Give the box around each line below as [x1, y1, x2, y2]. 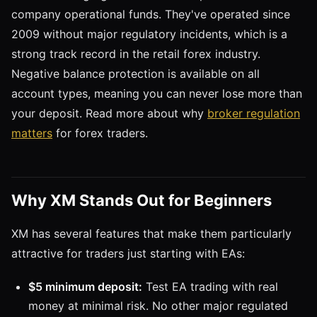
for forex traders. [52, 125, 148, 140]
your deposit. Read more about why [11, 105, 207, 120]
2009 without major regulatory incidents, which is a [11, 26, 287, 41]
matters [11, 125, 52, 140]
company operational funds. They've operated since [11, 6, 290, 21]
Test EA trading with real [142, 279, 278, 294]
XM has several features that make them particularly [11, 226, 292, 241]
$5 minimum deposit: [28, 279, 142, 294]
